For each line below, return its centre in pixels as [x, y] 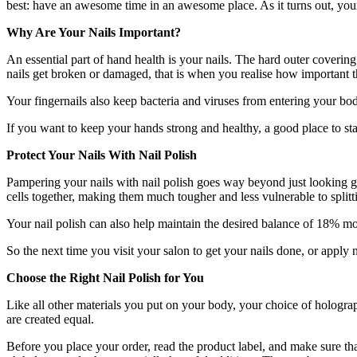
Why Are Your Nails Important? [94, 32]
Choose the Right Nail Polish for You [105, 277]
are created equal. [52, 319]
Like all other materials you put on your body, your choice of [161, 304]
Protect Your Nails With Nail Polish [102, 155]
